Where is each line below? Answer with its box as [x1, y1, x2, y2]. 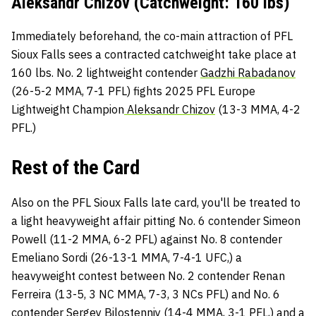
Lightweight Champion [11, 102, 124, 116]
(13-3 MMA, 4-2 [215, 102, 300, 116]
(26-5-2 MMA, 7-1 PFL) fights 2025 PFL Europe [11, 84, 255, 98]
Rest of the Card [11, 156, 140, 179]
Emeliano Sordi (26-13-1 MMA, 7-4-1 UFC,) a [11, 250, 242, 265]
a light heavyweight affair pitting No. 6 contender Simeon [11, 214, 300, 228]
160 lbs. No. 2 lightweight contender [11, 66, 200, 80]
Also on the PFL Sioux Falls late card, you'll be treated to [11, 195, 300, 209]
